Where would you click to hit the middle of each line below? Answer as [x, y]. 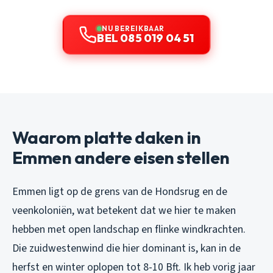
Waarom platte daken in [107, 138]
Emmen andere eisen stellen [121, 158]
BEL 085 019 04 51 [146, 38]
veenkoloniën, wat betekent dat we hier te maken [124, 211]
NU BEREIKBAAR [133, 29]
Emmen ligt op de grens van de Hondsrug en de [120, 192]
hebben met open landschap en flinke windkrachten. [129, 230]
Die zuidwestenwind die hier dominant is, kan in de [126, 249]
